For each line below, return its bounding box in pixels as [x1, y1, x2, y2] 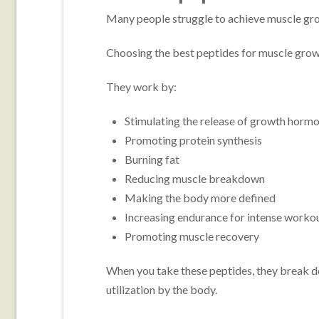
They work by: [105, 79, 177, 93]
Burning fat [125, 152, 180, 166]
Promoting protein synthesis [125, 132, 263, 147]
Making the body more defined [125, 190, 276, 204]
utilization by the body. [105, 282, 217, 296]
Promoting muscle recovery [125, 229, 260, 243]
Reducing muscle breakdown [125, 171, 266, 185]
